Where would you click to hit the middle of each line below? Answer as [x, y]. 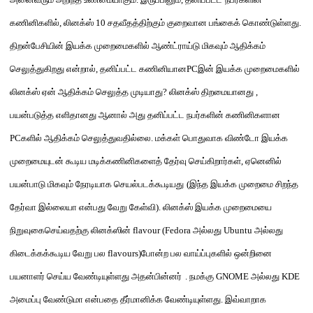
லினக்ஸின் [111, 230]
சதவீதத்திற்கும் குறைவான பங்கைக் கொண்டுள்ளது [203, 23]
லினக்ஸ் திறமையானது [212, 92]
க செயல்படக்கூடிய [141, 184]
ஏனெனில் [263, 161]
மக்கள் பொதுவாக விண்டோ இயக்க [221, 138]
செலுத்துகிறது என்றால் [53, 69]
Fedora [179, 230]
